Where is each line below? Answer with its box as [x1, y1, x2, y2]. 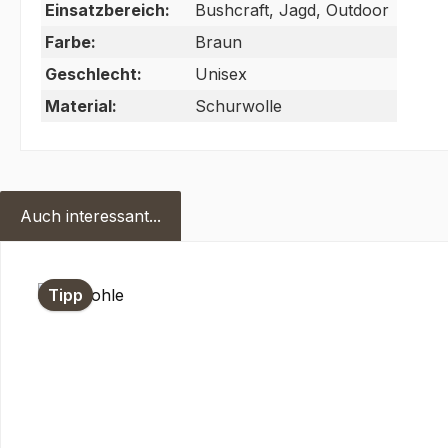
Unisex [195, 64, 247, 85]
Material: [45, 96, 117, 117]
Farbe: [45, 32, 96, 53]
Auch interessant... [20, 206, 161, 227]
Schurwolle [195, 96, 282, 117]
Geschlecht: [45, 64, 142, 85]
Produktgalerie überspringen [20, 263, 238, 284]
